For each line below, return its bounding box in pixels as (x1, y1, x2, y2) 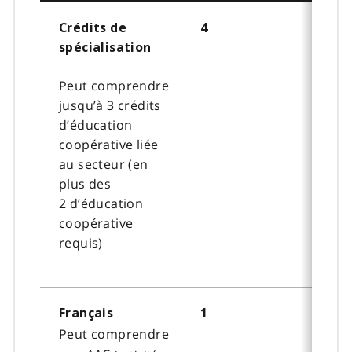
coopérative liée (59, 135, 159, 153)
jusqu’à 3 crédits (59, 96, 161, 114)
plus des (59, 174, 112, 192)
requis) (59, 233, 103, 251)
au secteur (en (59, 155, 148, 173)
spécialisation (59, 39, 152, 55)
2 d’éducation (59, 194, 144, 212)
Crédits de (59, 20, 127, 35)
